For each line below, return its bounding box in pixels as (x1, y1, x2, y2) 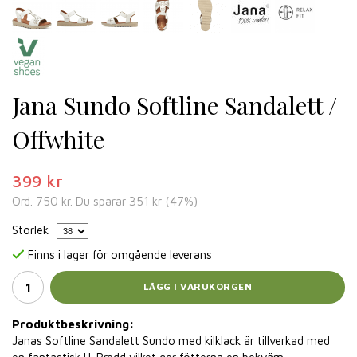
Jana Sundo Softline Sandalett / (12, 89, 337, 121)
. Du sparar (70, 194, 129, 208)
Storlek (12, 223, 49, 237)
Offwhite (12, 124, 104, 155)
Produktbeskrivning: (12, 316, 134, 331)
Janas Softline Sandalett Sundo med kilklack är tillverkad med (12, 333, 330, 347)
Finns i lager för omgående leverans (28, 247, 212, 261)
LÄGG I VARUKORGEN (143, 280, 253, 293)
